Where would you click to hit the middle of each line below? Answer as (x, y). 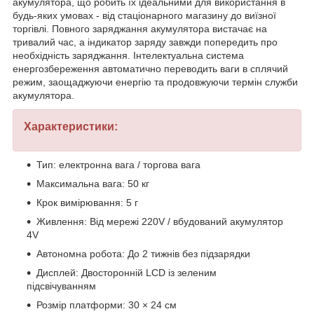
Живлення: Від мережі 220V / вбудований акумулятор (160, 222)
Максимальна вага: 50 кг (93, 184)
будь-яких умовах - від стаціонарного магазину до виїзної (144, 16)
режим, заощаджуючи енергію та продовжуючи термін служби (155, 82)
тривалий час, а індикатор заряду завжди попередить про (145, 42)
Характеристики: (71, 127)
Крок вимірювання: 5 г (87, 203)
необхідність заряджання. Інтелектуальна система (128, 56)
